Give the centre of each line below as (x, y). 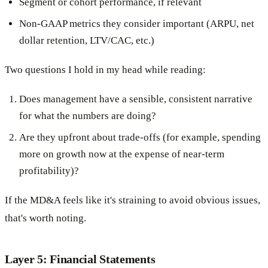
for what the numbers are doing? (88, 115)
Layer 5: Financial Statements (80, 259)
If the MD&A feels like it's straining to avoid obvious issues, (133, 200)
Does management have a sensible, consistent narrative (136, 99)
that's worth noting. (45, 218)
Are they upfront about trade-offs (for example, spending (140, 137)
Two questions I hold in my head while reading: (105, 69)
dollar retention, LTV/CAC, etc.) (87, 40)
